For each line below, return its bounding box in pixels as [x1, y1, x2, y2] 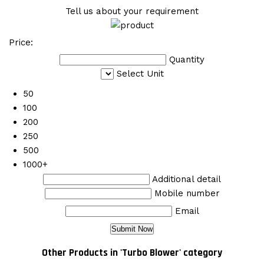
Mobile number [154, 187, 220, 199]
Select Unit [116, 68, 164, 79]
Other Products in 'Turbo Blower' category [42, 246, 222, 260]
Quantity [169, 54, 204, 65]
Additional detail [152, 173, 221, 184]
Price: [9, 37, 33, 48]
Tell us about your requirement [65, 5, 199, 16]
